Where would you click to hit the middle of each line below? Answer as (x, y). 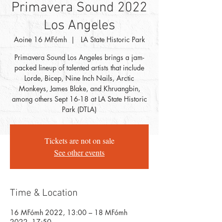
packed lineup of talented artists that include (79, 68)
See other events (79, 152)
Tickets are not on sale (79, 140)
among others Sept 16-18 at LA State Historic (79, 99)
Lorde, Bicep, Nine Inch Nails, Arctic (79, 78)
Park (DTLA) (79, 109)
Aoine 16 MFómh (40, 39)
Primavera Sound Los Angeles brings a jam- (79, 57)
